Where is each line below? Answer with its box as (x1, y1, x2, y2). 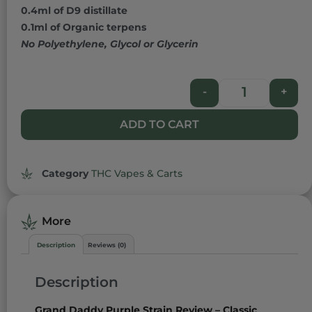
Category (42, 166, 88, 180)
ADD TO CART (120, 117, 199, 131)
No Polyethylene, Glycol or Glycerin (21, 38, 198, 51)
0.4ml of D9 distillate (21, 4, 127, 17)
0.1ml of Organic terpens (21, 21, 146, 34)
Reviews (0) (88, 240, 127, 249)
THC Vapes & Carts (91, 166, 182, 180)
